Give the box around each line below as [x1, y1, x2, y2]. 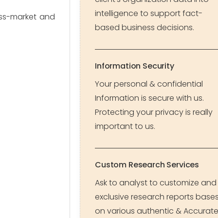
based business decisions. [95, 22, 194, 33]
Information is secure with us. [95, 92, 204, 104]
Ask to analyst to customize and [95, 177, 217, 188]
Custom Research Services [95, 159, 200, 170]
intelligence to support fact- [95, 8, 202, 19]
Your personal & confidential [95, 78, 203, 90]
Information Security [95, 60, 174, 72]
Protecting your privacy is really [95, 107, 213, 118]
